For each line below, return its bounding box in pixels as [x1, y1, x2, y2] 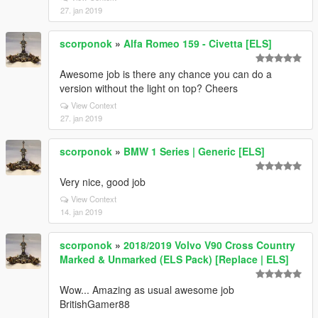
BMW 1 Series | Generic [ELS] [124, 144, 265, 158]
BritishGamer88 [60, 297, 130, 311]
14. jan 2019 [60, 206, 102, 217]
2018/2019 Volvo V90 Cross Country [124, 238, 295, 252]
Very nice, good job [60, 175, 146, 189]
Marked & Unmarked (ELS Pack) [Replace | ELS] [60, 252, 289, 266]
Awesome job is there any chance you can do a [60, 67, 272, 81]
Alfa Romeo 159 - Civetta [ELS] [124, 36, 272, 50]
